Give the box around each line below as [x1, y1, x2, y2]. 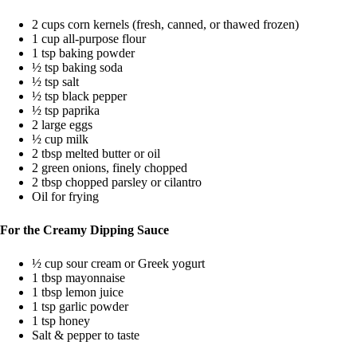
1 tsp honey [32, 313, 90, 328]
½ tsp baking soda [32, 60, 123, 74]
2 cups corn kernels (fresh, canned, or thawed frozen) [32, 17, 299, 31]
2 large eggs [32, 117, 92, 131]
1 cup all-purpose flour [32, 31, 146, 45]
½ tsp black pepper [32, 88, 127, 103]
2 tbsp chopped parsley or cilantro [32, 175, 202, 189]
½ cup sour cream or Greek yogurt [32, 256, 205, 270]
